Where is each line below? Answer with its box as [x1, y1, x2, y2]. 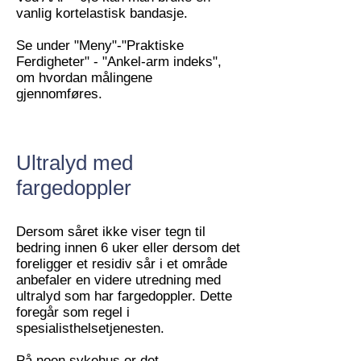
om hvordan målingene [16, 70, 152, 85]
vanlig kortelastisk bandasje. [16, 6, 188, 21]
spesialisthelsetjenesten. [16, 321, 164, 336]
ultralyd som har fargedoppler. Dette [16, 288, 232, 304]
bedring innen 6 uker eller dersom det [16, 240, 240, 255]
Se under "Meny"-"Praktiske [16, 38, 184, 53]
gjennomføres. [16, 86, 102, 102]
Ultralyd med [16, 151, 133, 175]
